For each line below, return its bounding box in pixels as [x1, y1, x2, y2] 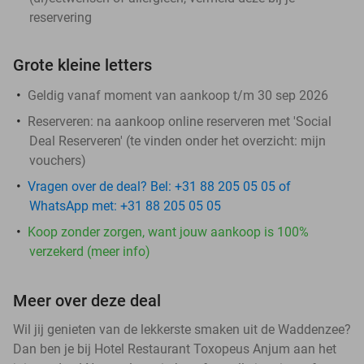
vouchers [29, 152, 81, 168]
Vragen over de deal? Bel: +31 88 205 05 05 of [28, 178, 291, 194]
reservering [29, 9, 92, 25]
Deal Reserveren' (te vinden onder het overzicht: [29, 132, 301, 149]
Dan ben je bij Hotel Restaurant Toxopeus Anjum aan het [13, 340, 336, 357]
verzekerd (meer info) [29, 243, 150, 259]
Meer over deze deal [13, 290, 161, 310]
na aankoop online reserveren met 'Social [93, 113, 331, 129]
